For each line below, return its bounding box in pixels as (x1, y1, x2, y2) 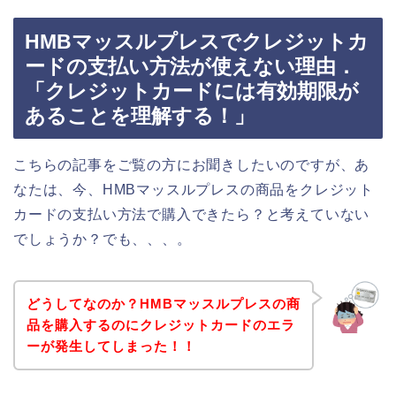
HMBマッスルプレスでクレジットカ (25, 30, 369, 54)
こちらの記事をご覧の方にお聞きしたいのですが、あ (13, 157, 370, 173)
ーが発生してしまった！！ (26, 338, 196, 354)
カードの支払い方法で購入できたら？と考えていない (13, 207, 370, 223)
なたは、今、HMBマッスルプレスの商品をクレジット (13, 182, 374, 198)
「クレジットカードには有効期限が (25, 80, 359, 103)
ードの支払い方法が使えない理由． (25, 55, 356, 79)
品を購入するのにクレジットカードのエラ (26, 316, 295, 332)
